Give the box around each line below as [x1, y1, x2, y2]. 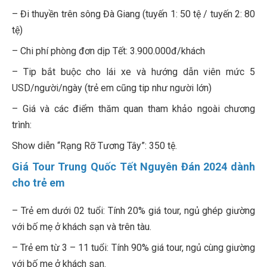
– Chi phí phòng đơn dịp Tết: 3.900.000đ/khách [12, 45, 205, 57]
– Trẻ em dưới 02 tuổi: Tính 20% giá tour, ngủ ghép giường [12, 205, 255, 217]
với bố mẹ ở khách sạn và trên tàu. [12, 221, 151, 233]
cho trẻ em [12, 176, 65, 190]
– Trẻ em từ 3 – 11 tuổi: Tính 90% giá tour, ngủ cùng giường [12, 242, 255, 254]
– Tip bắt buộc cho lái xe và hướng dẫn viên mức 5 [12, 66, 255, 78]
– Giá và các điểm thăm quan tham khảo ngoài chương [12, 103, 255, 115]
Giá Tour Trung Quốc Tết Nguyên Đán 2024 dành [12, 160, 255, 173]
